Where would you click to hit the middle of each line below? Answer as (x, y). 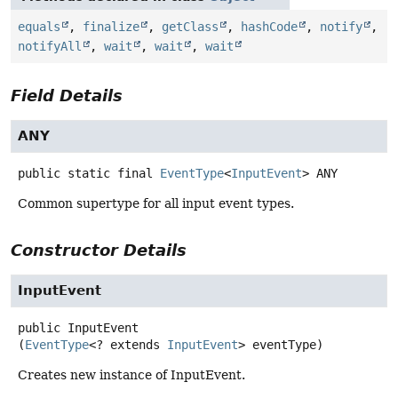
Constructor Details (99, 251)
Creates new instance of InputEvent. (131, 375)
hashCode (269, 27)
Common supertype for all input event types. (156, 204)
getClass (190, 27)
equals (39, 27)
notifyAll (50, 47)
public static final (85, 174)
